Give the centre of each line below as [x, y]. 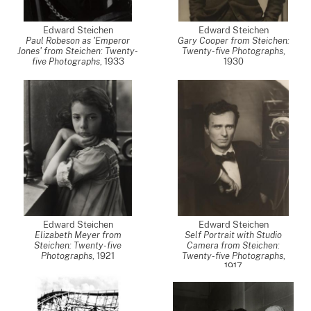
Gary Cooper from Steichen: [233, 41]
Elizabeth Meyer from [78, 235]
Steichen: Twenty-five [78, 245]
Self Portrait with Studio [233, 235]
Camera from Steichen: [233, 245]
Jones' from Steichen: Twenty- [78, 51]
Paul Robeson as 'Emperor [78, 41]
